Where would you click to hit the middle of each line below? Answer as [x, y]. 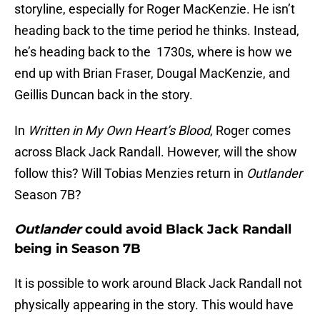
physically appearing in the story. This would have [154, 305]
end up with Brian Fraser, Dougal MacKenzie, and [152, 74]
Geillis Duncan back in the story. [104, 95]
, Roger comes [250, 131]
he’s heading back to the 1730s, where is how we [153, 52]
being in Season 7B [77, 249]
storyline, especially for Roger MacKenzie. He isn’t [155, 9]
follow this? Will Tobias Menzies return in [130, 174]
